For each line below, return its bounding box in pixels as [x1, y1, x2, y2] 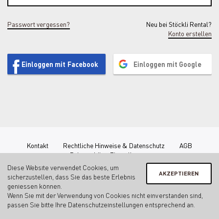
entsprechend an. [143, 200, 195, 209]
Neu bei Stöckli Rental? [146, 20, 212, 28]
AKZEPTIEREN [158, 169, 199, 177]
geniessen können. [7, 182, 63, 190]
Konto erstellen [168, 29, 212, 38]
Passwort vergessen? [7, 20, 70, 28]
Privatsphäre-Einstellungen [70, 150, 149, 159]
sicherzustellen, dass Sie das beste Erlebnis [7, 173, 136, 181]
